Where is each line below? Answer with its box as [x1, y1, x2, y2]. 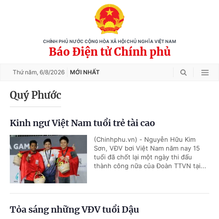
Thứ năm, [13, 68, 40, 76]
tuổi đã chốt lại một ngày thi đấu [94, 153, 192, 161]
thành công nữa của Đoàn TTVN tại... [94, 162, 206, 170]
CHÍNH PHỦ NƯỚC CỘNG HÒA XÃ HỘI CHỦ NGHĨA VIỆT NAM [43, 39, 176, 44]
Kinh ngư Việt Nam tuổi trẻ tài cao [10, 117, 155, 129]
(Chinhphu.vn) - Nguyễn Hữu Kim [94, 135, 196, 143]
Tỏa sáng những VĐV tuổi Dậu [10, 204, 139, 215]
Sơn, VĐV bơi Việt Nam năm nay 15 [94, 144, 200, 152]
